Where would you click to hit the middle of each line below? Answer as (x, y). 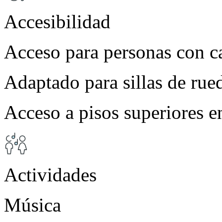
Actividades (50, 174)
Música (32, 205)
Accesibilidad (57, 21)
